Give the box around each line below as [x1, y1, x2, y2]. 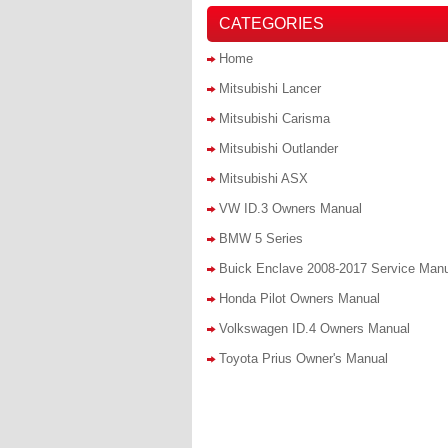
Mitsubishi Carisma [219, 111, 330, 126]
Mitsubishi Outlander [219, 141, 338, 156]
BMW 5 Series [219, 231, 303, 246]
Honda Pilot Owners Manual [219, 291, 380, 306]
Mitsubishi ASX [219, 171, 308, 186]
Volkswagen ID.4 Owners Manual [219, 321, 410, 336]
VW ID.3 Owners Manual [219, 201, 362, 216]
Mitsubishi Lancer [219, 81, 321, 96]
